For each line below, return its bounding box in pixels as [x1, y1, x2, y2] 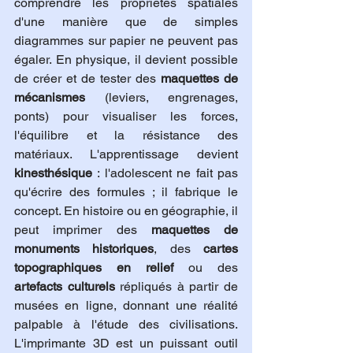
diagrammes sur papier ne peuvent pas [14, 33, 238, 48]
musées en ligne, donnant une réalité [14, 298, 238, 313]
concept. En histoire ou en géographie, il [14, 203, 238, 218]
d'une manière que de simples [14, 14, 238, 29]
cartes [203, 241, 239, 256]
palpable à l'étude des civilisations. [14, 317, 238, 332]
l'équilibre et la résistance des [14, 128, 238, 143]
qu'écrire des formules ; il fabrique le [14, 184, 238, 199]
